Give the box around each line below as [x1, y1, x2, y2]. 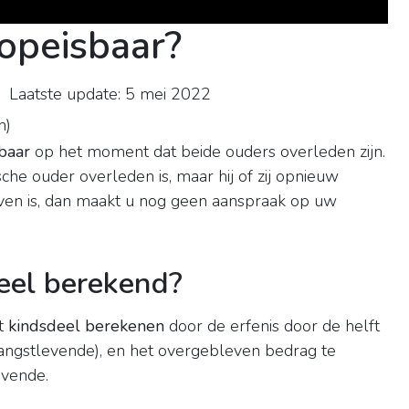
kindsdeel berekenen [8, 315, 164, 338]
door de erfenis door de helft [164, 315, 380, 338]
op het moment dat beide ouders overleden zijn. [30, 141, 385, 163]
